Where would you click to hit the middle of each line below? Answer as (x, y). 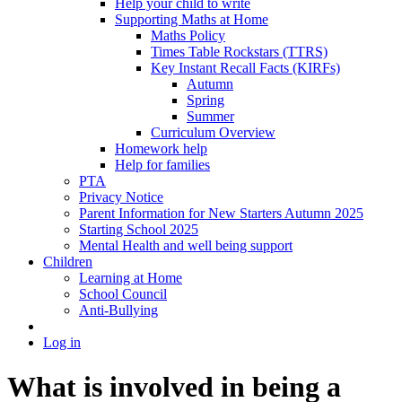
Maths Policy (188, 36)
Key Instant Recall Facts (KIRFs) (245, 68)
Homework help (161, 149)
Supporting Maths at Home (192, 20)
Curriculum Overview (213, 133)
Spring (205, 100)
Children (68, 262)
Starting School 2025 (139, 230)
